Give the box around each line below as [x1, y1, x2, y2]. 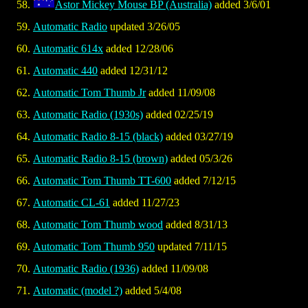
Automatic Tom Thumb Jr [33, 87, 146, 99]
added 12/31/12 [98, 65, 168, 77]
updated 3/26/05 [107, 21, 180, 33]
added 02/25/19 [143, 109, 213, 121]
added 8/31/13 [163, 219, 228, 231]
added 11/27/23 [110, 197, 179, 209]
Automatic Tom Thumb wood [33, 219, 163, 231]
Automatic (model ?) [33, 285, 122, 297]
